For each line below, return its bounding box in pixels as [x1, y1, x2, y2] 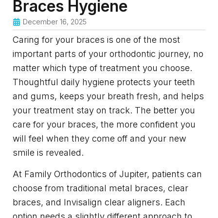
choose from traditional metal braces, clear [13, 183, 188, 194]
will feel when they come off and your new [13, 133, 186, 144]
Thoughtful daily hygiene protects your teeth [13, 77, 195, 88]
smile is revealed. [13, 147, 84, 158]
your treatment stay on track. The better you [13, 105, 195, 116]
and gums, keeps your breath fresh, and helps [13, 91, 204, 102]
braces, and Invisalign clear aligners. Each [13, 197, 185, 208]
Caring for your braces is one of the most [13, 35, 180, 45]
